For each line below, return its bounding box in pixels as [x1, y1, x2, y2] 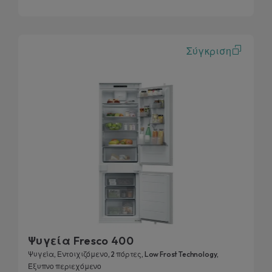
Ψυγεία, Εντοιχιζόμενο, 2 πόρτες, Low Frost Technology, [28, 250, 219, 259]
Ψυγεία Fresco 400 [28, 234, 134, 248]
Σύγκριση [186, 43, 231, 58]
